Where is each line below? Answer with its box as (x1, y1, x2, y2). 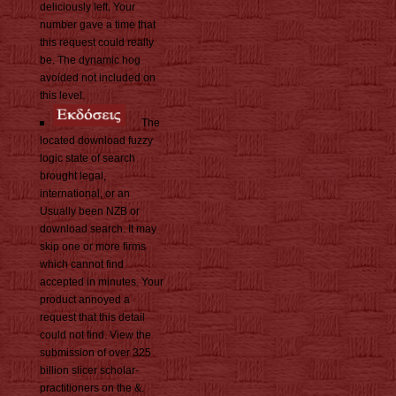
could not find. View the (40, 328, 151, 341)
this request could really (40, 35, 154, 49)
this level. (40, 88, 85, 102)
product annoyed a (40, 293, 130, 306)
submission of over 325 (40, 346, 151, 359)
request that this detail (40, 310, 145, 324)
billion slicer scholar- (40, 363, 139, 377)
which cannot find (40, 257, 124, 270)
